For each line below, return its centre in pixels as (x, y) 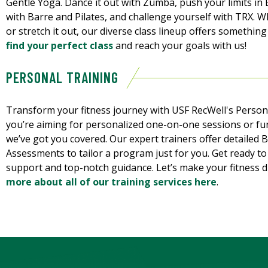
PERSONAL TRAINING (62, 78)
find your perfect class (60, 46)
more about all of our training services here (111, 182)
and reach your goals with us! (180, 46)
